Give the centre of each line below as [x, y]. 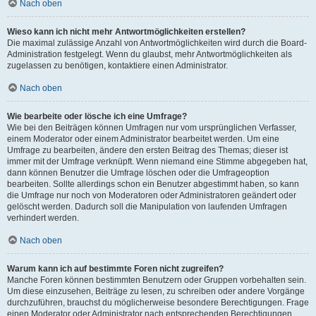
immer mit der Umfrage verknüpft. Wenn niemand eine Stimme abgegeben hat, [157, 162]
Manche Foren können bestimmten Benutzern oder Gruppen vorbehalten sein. [157, 280]
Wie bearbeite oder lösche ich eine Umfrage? [97, 116]
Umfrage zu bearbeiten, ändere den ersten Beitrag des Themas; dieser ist [147, 150]
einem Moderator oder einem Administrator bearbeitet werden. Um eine [143, 139]
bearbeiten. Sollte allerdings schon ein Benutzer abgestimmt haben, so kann [153, 184]
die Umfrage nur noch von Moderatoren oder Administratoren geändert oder [152, 195]
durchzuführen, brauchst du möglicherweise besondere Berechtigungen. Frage [158, 303]
